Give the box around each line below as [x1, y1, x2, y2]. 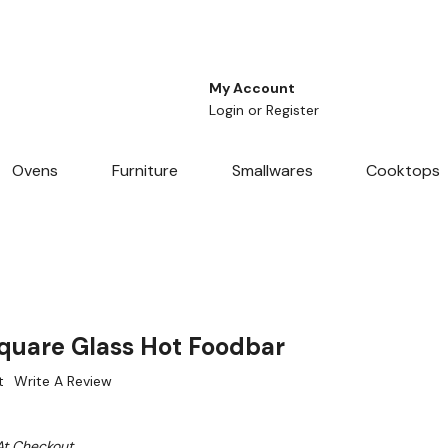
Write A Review [14, 372, 112, 391]
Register [266, 101, 319, 120]
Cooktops [366, 160, 441, 182]
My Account [209, 79, 295, 98]
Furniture [111, 160, 178, 182]
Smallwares [231, 160, 313, 182]
